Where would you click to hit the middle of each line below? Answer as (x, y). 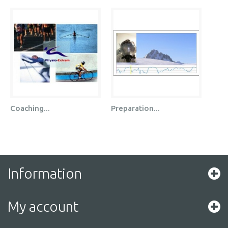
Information (45, 173)
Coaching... (30, 108)
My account (43, 206)
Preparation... (135, 108)
